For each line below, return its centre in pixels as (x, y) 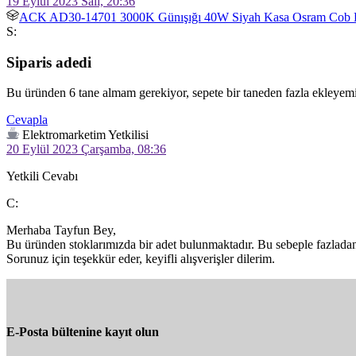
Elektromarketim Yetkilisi (85, 135)
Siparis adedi (49, 62)
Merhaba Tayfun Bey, (61, 230)
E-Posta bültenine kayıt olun (83, 331)
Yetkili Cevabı (42, 176)
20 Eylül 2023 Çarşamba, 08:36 (86, 149)
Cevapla (27, 120)
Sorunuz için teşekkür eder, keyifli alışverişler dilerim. (141, 259)
